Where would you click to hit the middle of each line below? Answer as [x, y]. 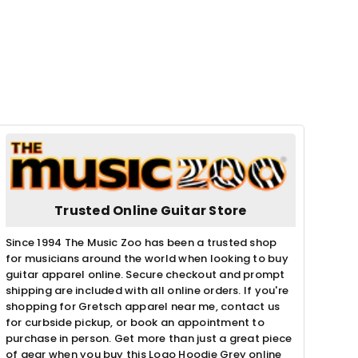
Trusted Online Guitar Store [151, 210]
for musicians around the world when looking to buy [147, 258]
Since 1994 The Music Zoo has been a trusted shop [141, 242]
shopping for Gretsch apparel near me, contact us [143, 306]
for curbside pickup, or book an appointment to [135, 322]
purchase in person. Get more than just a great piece [149, 338]
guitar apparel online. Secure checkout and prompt [145, 274]
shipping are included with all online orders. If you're [147, 290]
